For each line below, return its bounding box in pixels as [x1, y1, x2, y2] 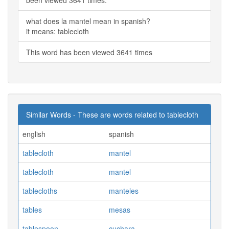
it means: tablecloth [26, 26, 89, 36]
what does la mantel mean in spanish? [26, 15, 150, 26]
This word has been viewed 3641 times [26, 47, 152, 57]
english [22, 128, 45, 139]
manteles [109, 185, 139, 196]
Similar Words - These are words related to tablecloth [26, 109, 198, 120]
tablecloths [22, 185, 57, 196]
